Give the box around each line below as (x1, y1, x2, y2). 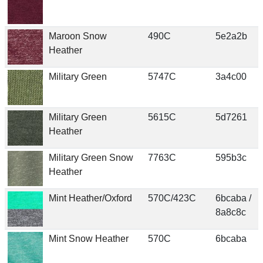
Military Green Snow (48, 152, 133, 163)
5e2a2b (215, 31, 247, 41)
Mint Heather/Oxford (48, 193, 132, 203)
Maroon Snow (48, 31, 107, 41)
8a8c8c (215, 207, 246, 217)
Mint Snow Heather (48, 233, 129, 244)
